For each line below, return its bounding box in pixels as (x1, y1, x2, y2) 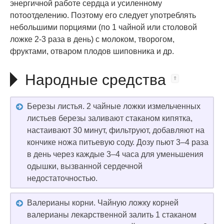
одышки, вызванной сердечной (27, 161, 142, 170)
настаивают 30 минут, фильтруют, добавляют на (27, 125, 204, 134)
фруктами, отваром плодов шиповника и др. (10, 46, 174, 55)
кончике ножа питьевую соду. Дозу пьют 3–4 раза (27, 137, 208, 146)
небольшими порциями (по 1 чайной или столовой (10, 22, 197, 31)
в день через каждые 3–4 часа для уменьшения (27, 149, 203, 158)
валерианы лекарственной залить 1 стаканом (27, 210, 196, 219)
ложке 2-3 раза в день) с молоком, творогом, (10, 34, 174, 43)
